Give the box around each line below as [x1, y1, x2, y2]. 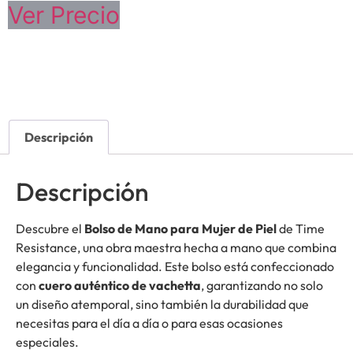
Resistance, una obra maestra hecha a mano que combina [16, 240, 336, 256]
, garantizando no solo [201, 277, 323, 294]
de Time [277, 221, 325, 237]
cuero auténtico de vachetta [39, 277, 201, 294]
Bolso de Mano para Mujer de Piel [84, 221, 277, 237]
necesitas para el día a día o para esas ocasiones [16, 315, 283, 332]
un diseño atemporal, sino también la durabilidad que [16, 296, 309, 313]
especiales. [16, 334, 79, 351]
